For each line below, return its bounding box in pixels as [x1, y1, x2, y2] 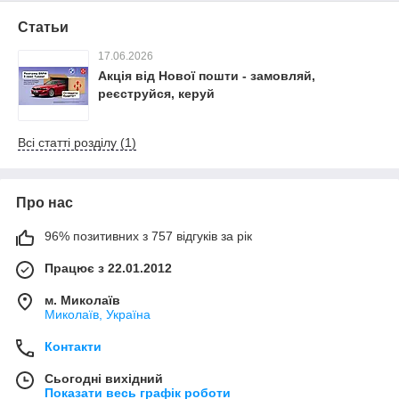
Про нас [16, 195, 73, 210]
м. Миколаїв [45, 293, 120, 307]
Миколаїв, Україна [45, 307, 151, 322]
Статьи [18, 20, 69, 35]
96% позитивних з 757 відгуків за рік [45, 229, 252, 243]
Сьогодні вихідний [45, 371, 163, 386]
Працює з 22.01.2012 [45, 261, 172, 275]
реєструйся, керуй [98, 86, 215, 101]
